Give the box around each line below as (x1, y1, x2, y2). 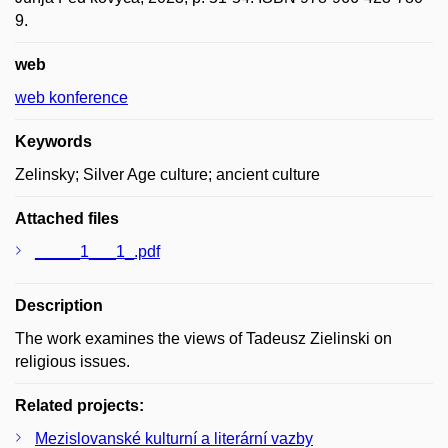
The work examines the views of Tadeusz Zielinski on (15, 330, 392, 347)
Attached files (15, 210, 119, 227)
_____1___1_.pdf (35, 243, 160, 260)
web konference (15, 89, 128, 106)
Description (15, 297, 103, 314)
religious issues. (15, 353, 130, 370)
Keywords (15, 133, 92, 150)
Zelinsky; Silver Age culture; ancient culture (15, 166, 320, 183)
